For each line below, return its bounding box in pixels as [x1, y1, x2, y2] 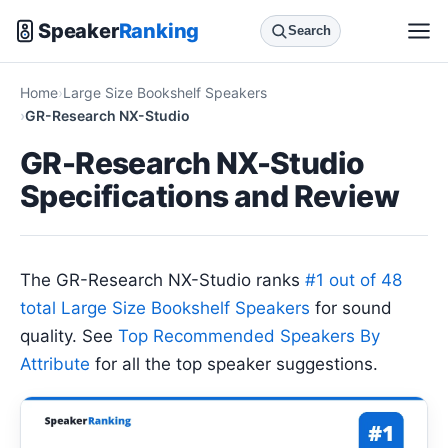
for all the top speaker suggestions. [90, 354, 378, 374]
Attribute [20, 354, 90, 374]
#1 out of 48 [305, 270, 402, 290]
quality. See [20, 326, 118, 346]
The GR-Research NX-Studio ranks [20, 270, 305, 290]
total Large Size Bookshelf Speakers [20, 298, 310, 318]
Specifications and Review [20, 178, 399, 214]
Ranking [118, 18, 200, 43]
